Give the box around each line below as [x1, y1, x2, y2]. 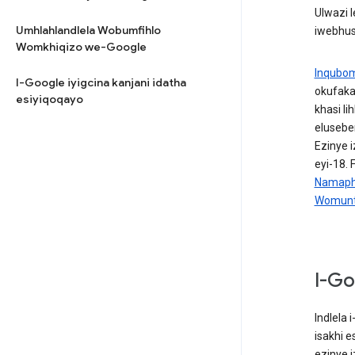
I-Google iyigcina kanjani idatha [16, 75, 186, 90]
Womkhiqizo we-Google [16, 40, 147, 54]
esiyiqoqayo [16, 92, 83, 106]
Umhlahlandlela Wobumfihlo [16, 23, 161, 37]
